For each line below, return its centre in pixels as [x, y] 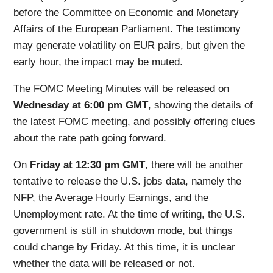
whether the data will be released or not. [105, 264]
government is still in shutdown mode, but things [123, 231]
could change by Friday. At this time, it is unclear [125, 247]
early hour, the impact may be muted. [98, 62]
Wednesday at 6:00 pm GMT [81, 105]
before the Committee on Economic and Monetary [126, 13]
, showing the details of [201, 105]
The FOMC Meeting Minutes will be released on [122, 89]
